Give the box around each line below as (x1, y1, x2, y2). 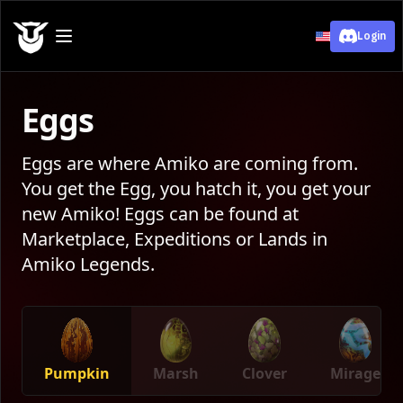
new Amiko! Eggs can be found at (22, 201, 299, 226)
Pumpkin (44, 363, 110, 383)
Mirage (330, 363, 381, 383)
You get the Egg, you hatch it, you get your (22, 176, 371, 201)
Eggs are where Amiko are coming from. (22, 151, 358, 175)
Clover (242, 363, 287, 383)
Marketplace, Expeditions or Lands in (22, 227, 327, 251)
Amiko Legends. (22, 252, 155, 276)
